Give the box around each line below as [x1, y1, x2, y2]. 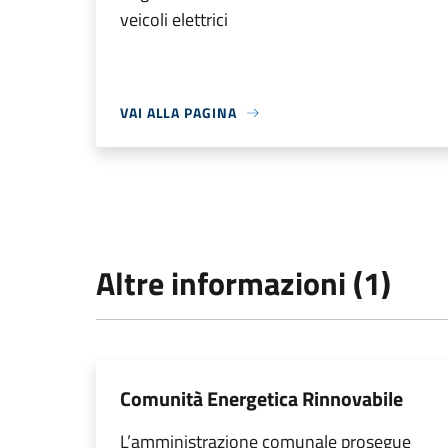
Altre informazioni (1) [96, 259, 391, 307]
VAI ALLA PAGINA [120, 102, 237, 123]
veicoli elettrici [120, 6, 228, 33]
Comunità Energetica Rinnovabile [120, 383, 403, 414]
